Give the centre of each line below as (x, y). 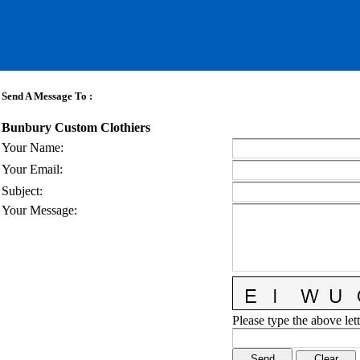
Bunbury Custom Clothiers (76, 128)
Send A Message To (44, 96)
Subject (20, 191)
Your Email (31, 169)
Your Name (31, 147)
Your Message (38, 210)
